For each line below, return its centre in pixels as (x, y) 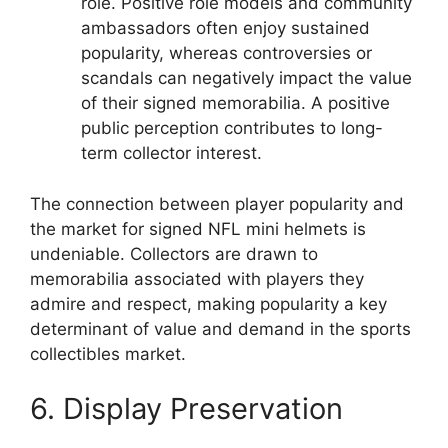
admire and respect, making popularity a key (208, 303)
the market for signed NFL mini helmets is (198, 228)
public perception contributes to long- (232, 128)
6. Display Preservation (186, 408)
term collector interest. (171, 153)
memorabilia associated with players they (197, 278)
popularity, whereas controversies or (226, 53)
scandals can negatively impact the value (246, 78)
